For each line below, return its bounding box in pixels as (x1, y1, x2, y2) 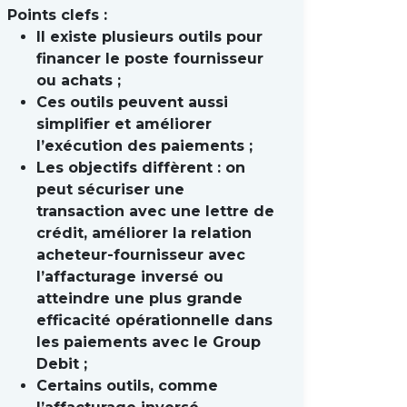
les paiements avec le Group (36, 333, 261, 351)
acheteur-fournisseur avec (36, 246, 245, 263)
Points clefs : (7, 6, 107, 24)
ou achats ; (36, 72, 121, 89)
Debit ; (36, 355, 87, 372)
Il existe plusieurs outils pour (36, 28, 263, 45)
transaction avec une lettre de (36, 203, 274, 220)
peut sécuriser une (36, 181, 184, 198)
